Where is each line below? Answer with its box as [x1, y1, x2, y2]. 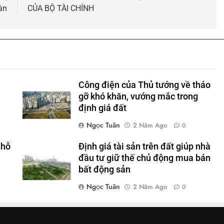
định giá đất [78, 102, 126, 113]
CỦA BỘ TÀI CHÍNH [27, 3, 94, 13]
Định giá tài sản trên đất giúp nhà [78, 141, 210, 151]
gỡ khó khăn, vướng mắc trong [78, 91, 198, 101]
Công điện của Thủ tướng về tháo [78, 79, 210, 90]
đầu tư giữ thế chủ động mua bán [78, 152, 210, 163]
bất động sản [78, 164, 130, 174]
